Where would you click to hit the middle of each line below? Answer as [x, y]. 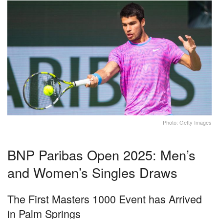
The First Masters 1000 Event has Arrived [105, 199]
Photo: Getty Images [187, 122]
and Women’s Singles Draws [92, 172]
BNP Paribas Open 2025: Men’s [101, 154]
